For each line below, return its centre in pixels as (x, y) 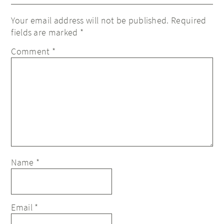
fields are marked (45, 32)
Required (189, 20)
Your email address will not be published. (90, 20)
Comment (31, 51)
